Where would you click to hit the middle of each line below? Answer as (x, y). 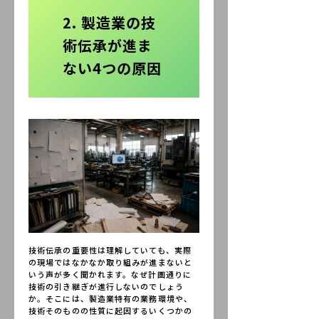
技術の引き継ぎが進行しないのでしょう (106, 286)
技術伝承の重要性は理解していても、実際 (110, 250)
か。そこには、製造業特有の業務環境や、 (110, 298)
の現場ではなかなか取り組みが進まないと (110, 262)
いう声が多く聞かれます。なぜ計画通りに (110, 274)
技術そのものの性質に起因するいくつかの (110, 310)
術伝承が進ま (108, 45)
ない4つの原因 (112, 68)
